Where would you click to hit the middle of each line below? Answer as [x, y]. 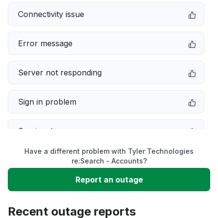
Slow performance [53, 160]
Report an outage [109, 180]
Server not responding [60, 73]
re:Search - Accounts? [109, 161]
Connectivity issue [51, 14]
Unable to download [55, 189]
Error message [45, 43]
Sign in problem [47, 102]
